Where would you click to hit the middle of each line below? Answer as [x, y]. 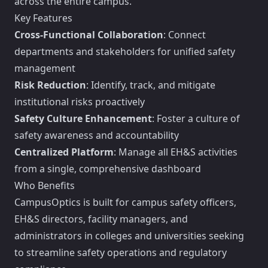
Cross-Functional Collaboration [89, 35]
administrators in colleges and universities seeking [129, 236]
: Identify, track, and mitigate [151, 85]
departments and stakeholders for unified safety [125, 51]
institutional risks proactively [80, 102]
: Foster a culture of [196, 118]
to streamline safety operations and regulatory [121, 252]
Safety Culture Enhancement [83, 118]
